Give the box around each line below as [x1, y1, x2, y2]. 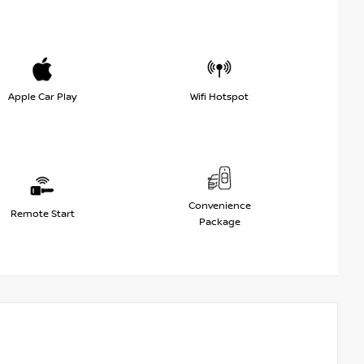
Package [198, 216, 240, 229]
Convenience [188, 200, 251, 213]
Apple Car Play [8, 91, 76, 104]
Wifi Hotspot [190, 91, 249, 104]
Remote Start [10, 208, 75, 221]
